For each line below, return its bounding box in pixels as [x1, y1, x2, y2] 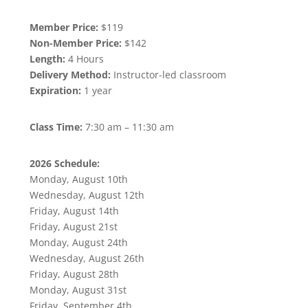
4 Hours [65, 52, 104, 65]
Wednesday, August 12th [30, 188, 144, 201]
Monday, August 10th [30, 172, 128, 186]
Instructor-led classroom [111, 67, 226, 81]
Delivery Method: [30, 67, 111, 81]
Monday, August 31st [30, 283, 126, 296]
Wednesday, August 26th [30, 251, 144, 265]
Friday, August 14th [30, 203, 119, 217]
